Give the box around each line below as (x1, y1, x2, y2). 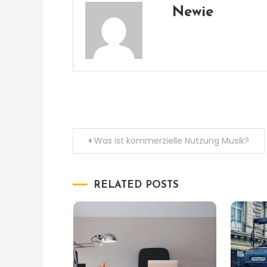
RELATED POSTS (94, 180, 179, 190)
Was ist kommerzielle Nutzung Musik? (94, 135, 249, 147)
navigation (72, 159, 161, 177)
